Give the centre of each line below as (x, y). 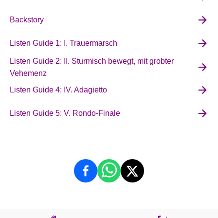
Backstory (27, 20)
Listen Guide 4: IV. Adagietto (58, 90)
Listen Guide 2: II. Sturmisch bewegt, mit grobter (92, 61)
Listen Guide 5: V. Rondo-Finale (65, 113)
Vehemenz (28, 73)
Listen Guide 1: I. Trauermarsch (64, 43)
